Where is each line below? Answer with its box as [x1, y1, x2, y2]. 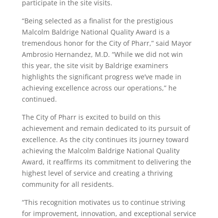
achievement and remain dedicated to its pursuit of [21, 124, 190, 133]
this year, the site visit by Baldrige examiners [21, 61, 168, 71]
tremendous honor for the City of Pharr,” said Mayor [21, 38, 192, 48]
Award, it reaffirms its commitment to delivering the [21, 157, 191, 167]
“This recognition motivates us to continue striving [21, 198, 185, 207]
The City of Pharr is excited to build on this [21, 112, 161, 122]
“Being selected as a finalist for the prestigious [21, 16, 173, 26]
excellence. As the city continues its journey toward [21, 135, 189, 145]
